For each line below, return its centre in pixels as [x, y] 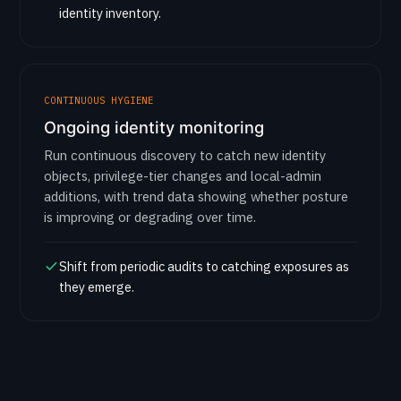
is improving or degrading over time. [150, 217]
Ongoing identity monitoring [154, 127]
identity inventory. [110, 13]
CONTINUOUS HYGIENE [99, 100]
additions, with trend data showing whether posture [196, 196]
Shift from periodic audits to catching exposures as [204, 266]
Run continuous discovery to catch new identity [185, 155]
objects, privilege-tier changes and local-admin [183, 176]
